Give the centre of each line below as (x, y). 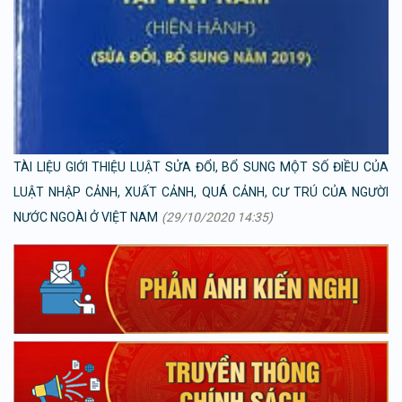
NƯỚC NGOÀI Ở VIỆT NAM (86, 217)
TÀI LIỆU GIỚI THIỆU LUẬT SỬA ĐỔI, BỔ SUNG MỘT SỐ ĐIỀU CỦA (201, 166)
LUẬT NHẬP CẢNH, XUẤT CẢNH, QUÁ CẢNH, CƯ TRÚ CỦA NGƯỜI (201, 192)
